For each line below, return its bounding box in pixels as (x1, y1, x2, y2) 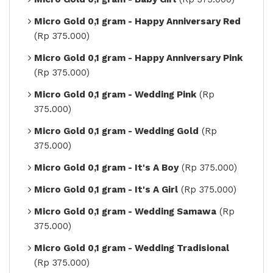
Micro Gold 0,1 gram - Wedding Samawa (34, 205, 216, 217)
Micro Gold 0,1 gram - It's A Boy (34, 161, 179, 173)
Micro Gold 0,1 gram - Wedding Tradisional (34, 242, 229, 253)
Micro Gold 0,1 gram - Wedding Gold (34, 125, 199, 136)
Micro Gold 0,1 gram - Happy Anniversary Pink (34, 52, 243, 63)
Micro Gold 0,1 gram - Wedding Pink (34, 88, 196, 100)
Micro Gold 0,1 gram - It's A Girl (34, 183, 178, 195)
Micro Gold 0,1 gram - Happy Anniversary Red (34, 15, 241, 27)
